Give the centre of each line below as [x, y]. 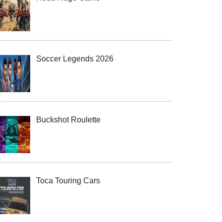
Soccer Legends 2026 [75, 59]
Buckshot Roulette [68, 119]
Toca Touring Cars [68, 180]
